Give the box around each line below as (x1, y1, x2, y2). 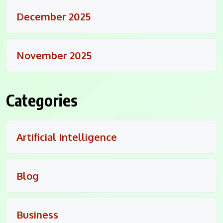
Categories (6, 90, 78, 110)
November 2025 (16, 48, 92, 62)
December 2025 (16, 9, 91, 23)
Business (16, 208, 58, 221)
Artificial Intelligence (16, 130, 117, 143)
